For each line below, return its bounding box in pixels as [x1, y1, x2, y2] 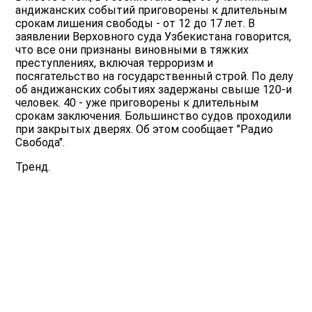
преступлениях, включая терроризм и [15, 56, 214, 70]
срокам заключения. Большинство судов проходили [15, 109, 292, 123]
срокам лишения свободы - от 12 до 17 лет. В [15, 17, 256, 31]
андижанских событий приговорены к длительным [15, 3, 288, 17]
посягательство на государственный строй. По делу [15, 70, 294, 84]
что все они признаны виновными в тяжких [15, 43, 249, 57]
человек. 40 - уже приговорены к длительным [15, 96, 259, 110]
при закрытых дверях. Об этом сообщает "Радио [15, 123, 274, 136]
